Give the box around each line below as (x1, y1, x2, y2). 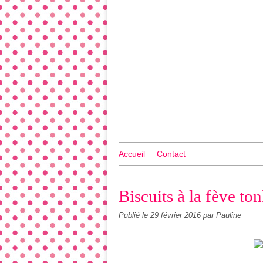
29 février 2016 (150, 211, 203, 220)
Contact (157, 149, 186, 159)
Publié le (119, 211, 150, 220)
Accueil (119, 149, 145, 159)
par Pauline (203, 211, 241, 220)
